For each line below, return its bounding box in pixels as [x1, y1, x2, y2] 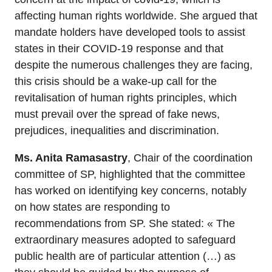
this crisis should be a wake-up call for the [15, 75, 217, 87]
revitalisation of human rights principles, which [15, 91, 237, 104]
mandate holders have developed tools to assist [15, 25, 245, 38]
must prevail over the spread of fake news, [15, 107, 220, 120]
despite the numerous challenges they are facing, [15, 58, 253, 71]
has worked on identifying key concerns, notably [15, 184, 246, 197]
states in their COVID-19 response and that [15, 42, 223, 55]
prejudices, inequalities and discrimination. [15, 124, 219, 137]
